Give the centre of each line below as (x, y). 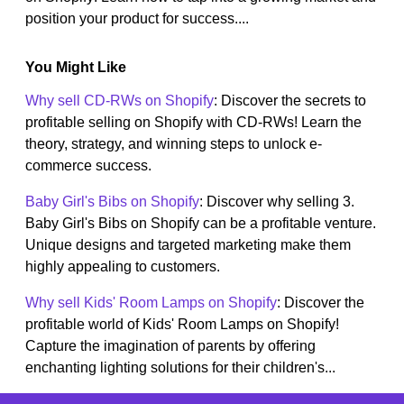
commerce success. (88, 166)
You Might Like (76, 68)
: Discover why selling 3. (277, 202)
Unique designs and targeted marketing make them (188, 245)
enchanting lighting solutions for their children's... (180, 368)
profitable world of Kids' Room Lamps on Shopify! (182, 325)
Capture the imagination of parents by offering (170, 346)
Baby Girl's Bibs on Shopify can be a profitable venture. (201, 224)
